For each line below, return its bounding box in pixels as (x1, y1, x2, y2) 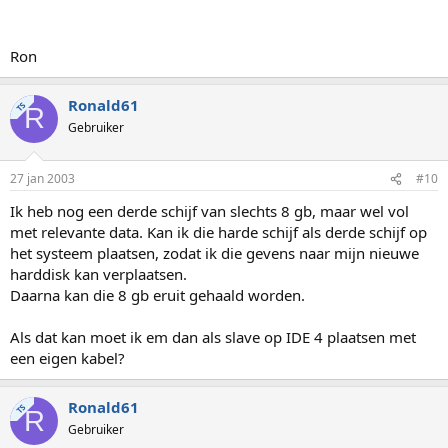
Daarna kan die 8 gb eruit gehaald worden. (10, 285, 305, 305)
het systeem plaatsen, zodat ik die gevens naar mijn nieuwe (10, 243, 419, 263)
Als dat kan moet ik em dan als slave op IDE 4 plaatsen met (10, 327, 416, 347)
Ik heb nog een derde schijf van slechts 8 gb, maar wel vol (10, 201, 409, 221)
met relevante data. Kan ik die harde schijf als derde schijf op (10, 222, 427, 242)
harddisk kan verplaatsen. (10, 264, 187, 284)
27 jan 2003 (10, 170, 75, 187)
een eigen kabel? (10, 348, 125, 368)
